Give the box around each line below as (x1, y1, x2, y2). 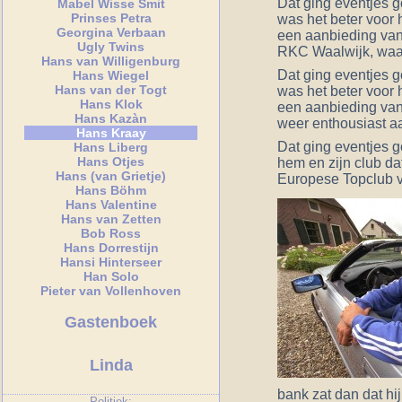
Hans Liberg (74, 139, 149, 154)
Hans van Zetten (60, 211, 162, 226)
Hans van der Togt (55, 82, 168, 97)
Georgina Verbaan (56, 24, 166, 39)
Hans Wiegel (73, 67, 150, 83)
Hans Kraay (75, 125, 146, 140)
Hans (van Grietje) (56, 168, 167, 183)
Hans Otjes (77, 153, 145, 169)
